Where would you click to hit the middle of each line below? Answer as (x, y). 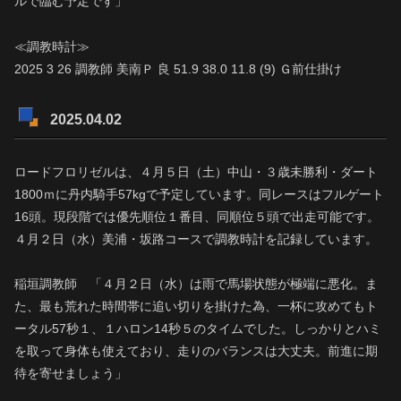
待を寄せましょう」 (71, 373)
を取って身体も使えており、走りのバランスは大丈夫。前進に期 (196, 350)
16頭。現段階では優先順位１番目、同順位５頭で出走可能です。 (197, 216)
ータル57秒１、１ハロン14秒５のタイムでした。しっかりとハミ (198, 328)
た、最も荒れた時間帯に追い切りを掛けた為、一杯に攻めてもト (196, 306)
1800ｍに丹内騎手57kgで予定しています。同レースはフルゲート (199, 194)
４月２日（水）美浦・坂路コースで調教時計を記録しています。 (196, 239)
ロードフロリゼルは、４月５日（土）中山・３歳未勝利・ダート (196, 171)
